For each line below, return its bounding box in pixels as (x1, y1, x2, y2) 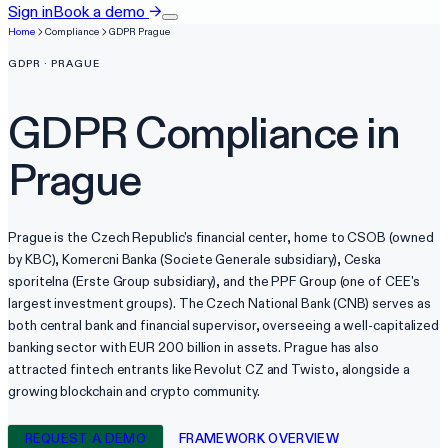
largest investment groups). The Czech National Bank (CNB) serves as (8, 295, 431, 313)
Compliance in (126, 104, 400, 160)
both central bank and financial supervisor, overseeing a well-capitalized (8, 317, 440, 335)
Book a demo (53, 2, 145, 21)
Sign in (8, 2, 53, 21)
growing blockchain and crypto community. (8, 383, 260, 401)
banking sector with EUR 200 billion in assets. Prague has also (8, 339, 380, 357)
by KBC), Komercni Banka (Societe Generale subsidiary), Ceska (8, 251, 382, 269)
